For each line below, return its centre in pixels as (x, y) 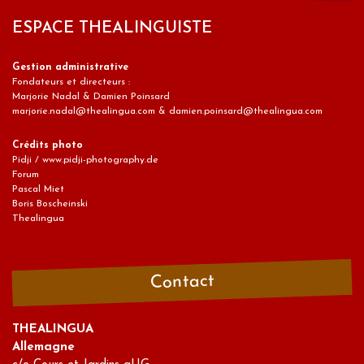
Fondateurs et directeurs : (71, 82)
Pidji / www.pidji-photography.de (85, 160)
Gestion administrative (70, 67)
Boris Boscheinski (50, 204)
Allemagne (43, 347)
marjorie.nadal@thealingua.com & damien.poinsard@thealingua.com (167, 111)
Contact (182, 282)
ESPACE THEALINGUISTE (112, 28)
